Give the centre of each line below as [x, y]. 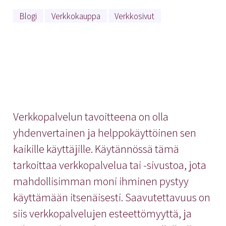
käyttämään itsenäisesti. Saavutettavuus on [111, 197]
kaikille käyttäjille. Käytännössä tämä [96, 148]
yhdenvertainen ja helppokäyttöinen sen [104, 132]
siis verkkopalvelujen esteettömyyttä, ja [102, 213]
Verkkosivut [135, 16]
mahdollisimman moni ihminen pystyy [101, 181]
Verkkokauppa [76, 16]
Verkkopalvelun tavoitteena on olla [91, 116]
